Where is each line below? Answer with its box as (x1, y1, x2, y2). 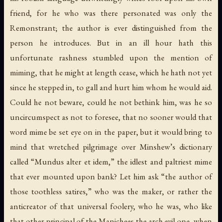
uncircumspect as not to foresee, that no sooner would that (10, 111, 212, 123)
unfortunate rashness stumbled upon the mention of (10, 52, 212, 63)
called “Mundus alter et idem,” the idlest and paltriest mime (10, 156, 212, 167)
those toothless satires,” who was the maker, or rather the (10, 186, 212, 197)
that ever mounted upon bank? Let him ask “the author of (10, 171, 212, 182)
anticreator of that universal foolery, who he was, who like (10, 201, 212, 212)
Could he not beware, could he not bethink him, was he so (10, 97, 212, 108)
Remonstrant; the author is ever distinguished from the (10, 22, 212, 34)
